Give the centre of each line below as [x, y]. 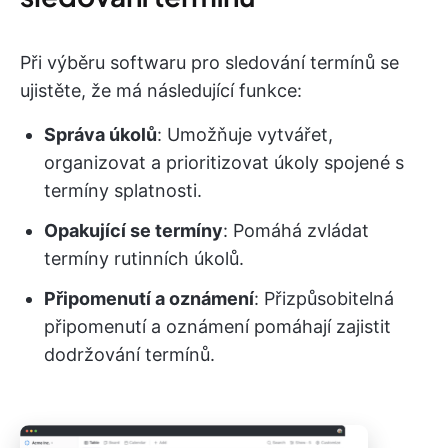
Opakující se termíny [133, 230]
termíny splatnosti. [123, 190]
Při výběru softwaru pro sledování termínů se [209, 62]
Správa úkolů [100, 134]
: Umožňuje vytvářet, [245, 134]
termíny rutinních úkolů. [144, 258]
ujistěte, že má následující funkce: [161, 90]
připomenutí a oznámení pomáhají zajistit [217, 326]
